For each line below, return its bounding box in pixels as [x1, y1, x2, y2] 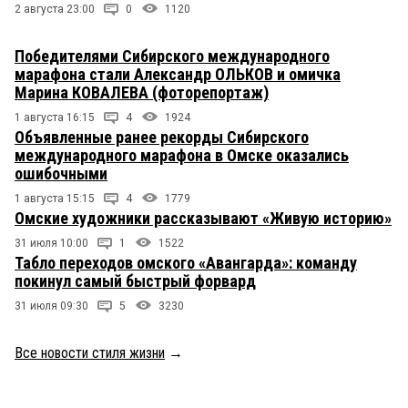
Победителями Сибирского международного [15, 46, 330, 66]
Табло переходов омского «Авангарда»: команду [15, 253, 357, 273]
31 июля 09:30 [15, 300, 88, 313]
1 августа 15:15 [15, 192, 95, 206]
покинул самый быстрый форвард [15, 271, 256, 291]
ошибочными [15, 164, 107, 184]
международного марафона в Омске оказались [15, 146, 349, 166]
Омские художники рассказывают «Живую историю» [15, 209, 392, 229]
